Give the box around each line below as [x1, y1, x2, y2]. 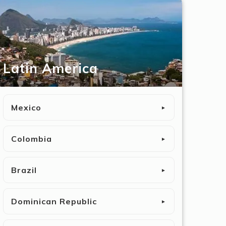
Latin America [3, 60, 98, 77]
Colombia [11, 134, 52, 144]
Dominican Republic [11, 196, 97, 206]
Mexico [11, 102, 41, 112]
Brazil [11, 165, 37, 175]
